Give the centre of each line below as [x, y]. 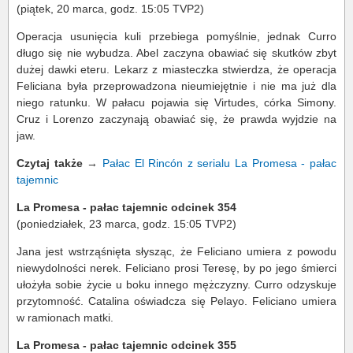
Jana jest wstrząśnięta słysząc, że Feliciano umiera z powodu [176, 252]
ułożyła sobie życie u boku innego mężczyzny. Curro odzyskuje [176, 285]
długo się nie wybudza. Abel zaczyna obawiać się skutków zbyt [176, 53]
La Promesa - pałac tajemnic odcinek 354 [126, 208]
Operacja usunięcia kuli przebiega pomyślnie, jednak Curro [176, 37]
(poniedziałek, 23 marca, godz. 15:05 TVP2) [126, 224]
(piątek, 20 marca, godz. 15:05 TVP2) [110, 9]
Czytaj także [50, 163]
